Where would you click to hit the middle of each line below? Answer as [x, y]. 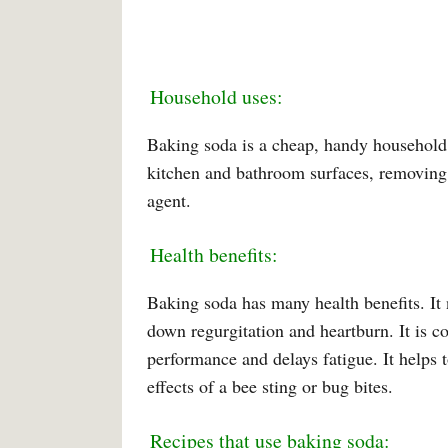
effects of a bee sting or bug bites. [270, 386]
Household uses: [216, 96]
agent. [169, 200]
